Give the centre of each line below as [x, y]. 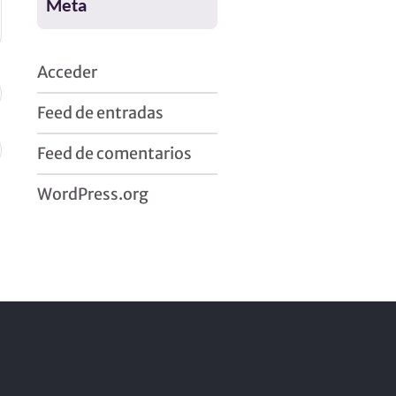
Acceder [67, 72]
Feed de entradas [100, 113]
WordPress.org [92, 194]
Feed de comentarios [114, 153]
